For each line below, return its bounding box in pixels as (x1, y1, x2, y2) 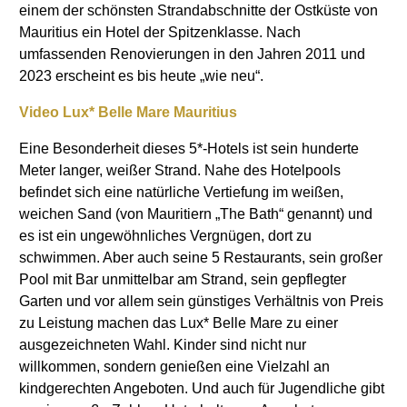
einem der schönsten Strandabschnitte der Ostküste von (19, 3, 378, 19)
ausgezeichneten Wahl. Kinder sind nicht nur (19, 337, 306, 353)
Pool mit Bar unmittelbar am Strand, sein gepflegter (19, 272, 346, 288)
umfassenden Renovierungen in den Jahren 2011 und (19, 46, 365, 63)
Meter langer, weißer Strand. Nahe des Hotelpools (19, 163, 341, 179)
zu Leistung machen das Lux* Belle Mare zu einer (19, 315, 338, 332)
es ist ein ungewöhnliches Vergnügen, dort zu (19, 228, 312, 244)
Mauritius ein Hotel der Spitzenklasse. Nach (19, 25, 301, 41)
